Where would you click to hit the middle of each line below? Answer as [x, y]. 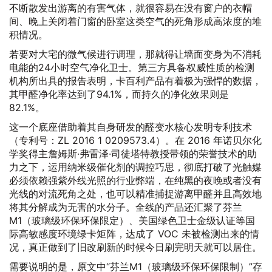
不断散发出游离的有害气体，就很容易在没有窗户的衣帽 [131, 8]
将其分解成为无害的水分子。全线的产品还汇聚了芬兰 [126, 207]
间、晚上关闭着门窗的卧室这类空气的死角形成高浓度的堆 [135, 21]
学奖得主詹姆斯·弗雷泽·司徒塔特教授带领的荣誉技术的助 [133, 154]
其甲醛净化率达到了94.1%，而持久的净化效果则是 [119, 94]
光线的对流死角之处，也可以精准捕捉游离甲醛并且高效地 [135, 194]
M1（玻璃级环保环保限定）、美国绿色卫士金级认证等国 [132, 220]
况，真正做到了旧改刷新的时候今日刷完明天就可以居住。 [135, 247]
